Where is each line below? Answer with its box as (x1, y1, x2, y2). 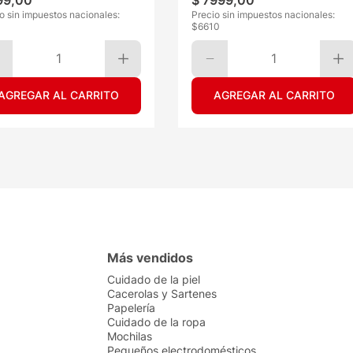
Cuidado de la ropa (107, 315, 206, 329)
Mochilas (107, 329, 152, 343)
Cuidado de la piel (107, 273, 200, 286)
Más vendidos (107, 250, 193, 266)
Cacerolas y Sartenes (107, 287, 217, 300)
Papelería (107, 301, 155, 314)
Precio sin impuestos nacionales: (191, 9, 336, 21)
